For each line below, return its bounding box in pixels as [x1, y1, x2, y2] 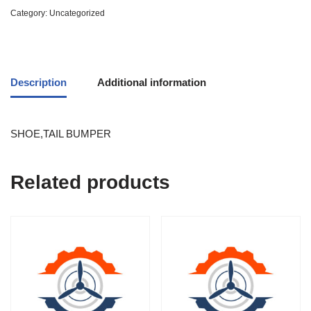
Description [10, 76, 67, 88]
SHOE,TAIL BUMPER [10, 128, 111, 140]
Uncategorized [49, 8, 105, 19]
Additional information [97, 76, 206, 88]
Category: [10, 8, 49, 19]
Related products [10, 171, 170, 194]
